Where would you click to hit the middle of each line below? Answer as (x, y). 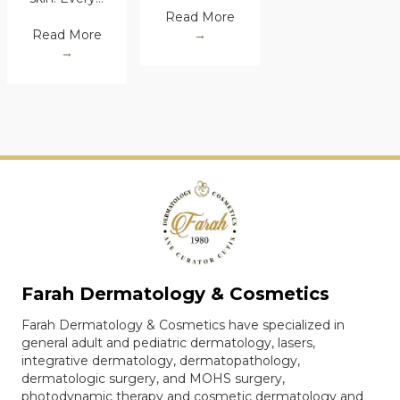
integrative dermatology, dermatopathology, (161, 360)
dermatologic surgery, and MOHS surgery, (153, 378)
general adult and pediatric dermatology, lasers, (168, 342)
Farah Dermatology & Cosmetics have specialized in (183, 325)
